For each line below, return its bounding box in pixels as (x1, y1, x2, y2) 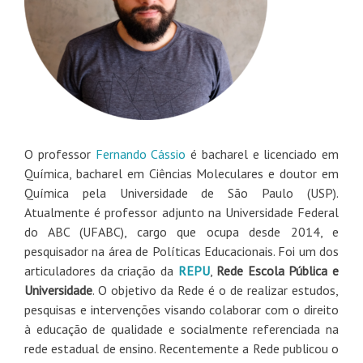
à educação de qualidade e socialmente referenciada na (24, 320, 339, 337)
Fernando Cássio (95, 145, 186, 162)
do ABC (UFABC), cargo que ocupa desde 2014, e (24, 223, 339, 240)
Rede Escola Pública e (216, 262, 339, 279)
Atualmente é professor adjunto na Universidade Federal (24, 203, 339, 220)
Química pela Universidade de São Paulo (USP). (24, 184, 339, 201)
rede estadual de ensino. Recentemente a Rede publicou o (24, 340, 339, 357)
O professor (24, 145, 96, 162)
